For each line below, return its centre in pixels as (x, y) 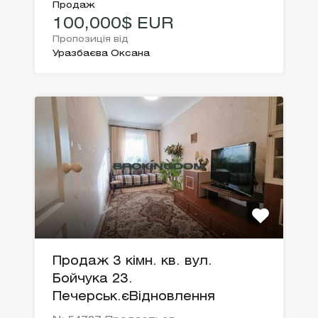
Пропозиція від (91, 40)
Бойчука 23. (93, 280)
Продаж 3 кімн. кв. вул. (132, 262)
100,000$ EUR (113, 24)
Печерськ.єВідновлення (134, 297)
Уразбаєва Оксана (101, 54)
